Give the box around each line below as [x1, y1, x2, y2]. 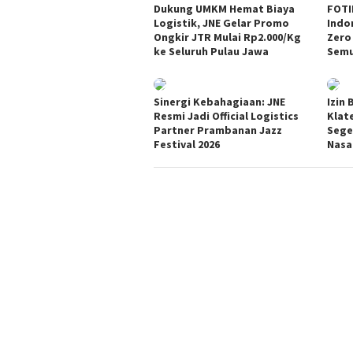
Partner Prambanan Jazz [154, 122, 282, 137]
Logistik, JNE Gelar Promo [154, 15, 289, 30]
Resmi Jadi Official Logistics [154, 108, 299, 123]
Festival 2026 [154, 136, 220, 151]
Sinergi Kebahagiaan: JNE [154, 94, 285, 109]
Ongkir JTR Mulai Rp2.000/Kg [154, 29, 301, 44]
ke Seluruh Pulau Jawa [154, 43, 269, 58]
